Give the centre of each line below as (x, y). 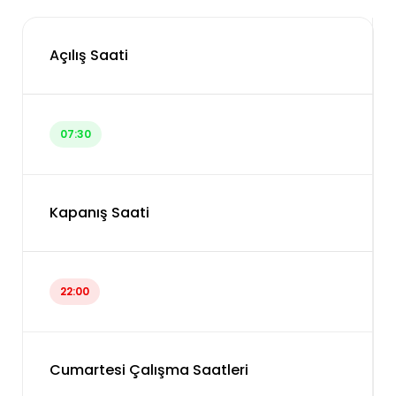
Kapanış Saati (99, 213)
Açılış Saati (89, 55)
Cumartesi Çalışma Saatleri (149, 370)
